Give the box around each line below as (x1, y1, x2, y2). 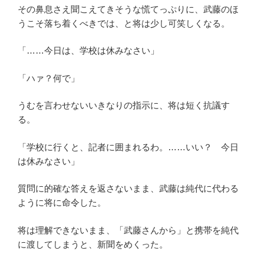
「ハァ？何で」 (18, 72, 80, 83)
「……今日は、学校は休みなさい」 (18, 45, 159, 56)
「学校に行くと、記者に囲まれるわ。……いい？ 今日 (18, 141, 239, 152)
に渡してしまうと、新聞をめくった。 (18, 239, 168, 249)
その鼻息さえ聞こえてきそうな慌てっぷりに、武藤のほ (18, 4, 239, 14)
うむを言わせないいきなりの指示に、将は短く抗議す (18, 100, 230, 111)
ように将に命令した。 (18, 197, 106, 208)
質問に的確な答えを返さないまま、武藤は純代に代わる (18, 183, 239, 194)
